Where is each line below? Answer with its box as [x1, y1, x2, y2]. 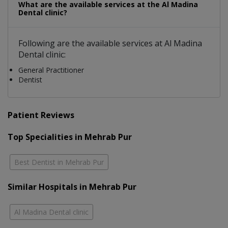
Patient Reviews [8, 109, 74, 121]
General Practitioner [18, 65, 84, 75]
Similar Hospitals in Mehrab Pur [8, 181, 136, 193]
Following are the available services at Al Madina [18, 38, 202, 49]
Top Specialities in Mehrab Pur [8, 131, 132, 143]
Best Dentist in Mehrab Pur [14, 157, 104, 167]
